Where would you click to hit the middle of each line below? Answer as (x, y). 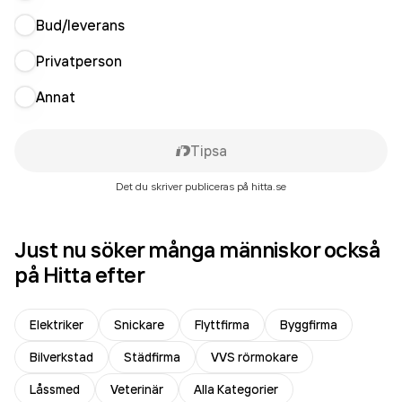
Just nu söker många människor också (197, 249)
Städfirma (152, 357)
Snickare (139, 325)
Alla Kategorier (236, 389)
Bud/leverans (80, 25)
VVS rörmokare (254, 357)
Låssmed (55, 389)
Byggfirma (309, 325)
